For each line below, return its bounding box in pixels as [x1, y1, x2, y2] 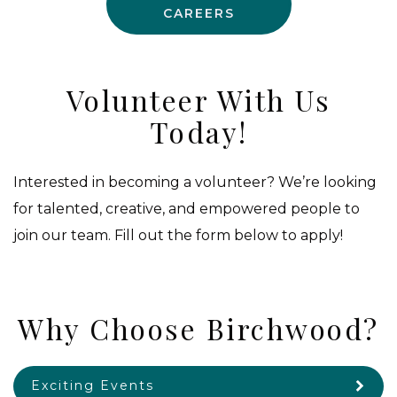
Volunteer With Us [66, 81, 331, 120]
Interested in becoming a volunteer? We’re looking [13, 174, 377, 191]
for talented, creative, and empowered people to [13, 200, 360, 218]
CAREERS [162, 4, 235, 21]
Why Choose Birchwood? [18, 309, 379, 348]
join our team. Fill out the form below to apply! [13, 227, 343, 245]
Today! [149, 113, 248, 152]
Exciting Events [31, 378, 154, 394]
